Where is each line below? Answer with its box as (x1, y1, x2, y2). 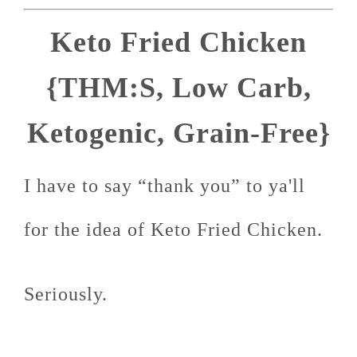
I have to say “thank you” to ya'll (24, 175, 305, 196)
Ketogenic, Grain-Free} (26, 117, 331, 149)
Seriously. (24, 284, 108, 304)
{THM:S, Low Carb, (45, 72, 312, 104)
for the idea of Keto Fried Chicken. (24, 219, 323, 240)
